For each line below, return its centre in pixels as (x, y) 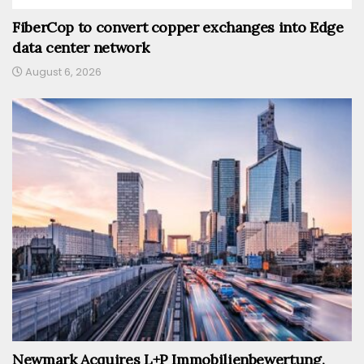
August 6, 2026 (62, 71)
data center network (81, 47)
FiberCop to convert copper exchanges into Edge (178, 27)
